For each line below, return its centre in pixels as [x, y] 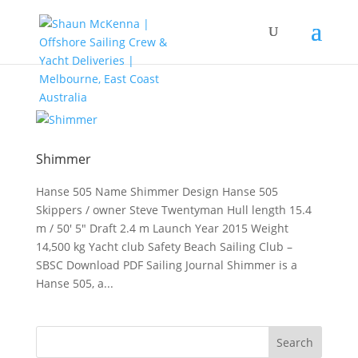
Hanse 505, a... [74, 283]
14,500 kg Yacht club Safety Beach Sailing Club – [164, 247]
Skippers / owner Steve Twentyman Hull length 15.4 [173, 210]
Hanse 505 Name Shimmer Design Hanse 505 [157, 191]
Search [295, 342]
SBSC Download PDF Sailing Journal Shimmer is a [166, 265]
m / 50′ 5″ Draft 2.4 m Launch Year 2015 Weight [162, 228]
